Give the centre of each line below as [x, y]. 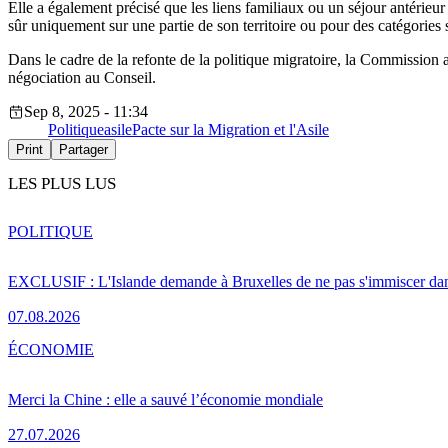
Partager [83, 150]
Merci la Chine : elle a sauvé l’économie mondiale [165, 400]
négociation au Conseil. [82, 78]
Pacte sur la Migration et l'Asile [230, 130]
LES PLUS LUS [62, 184]
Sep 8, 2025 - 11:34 [86, 112]
